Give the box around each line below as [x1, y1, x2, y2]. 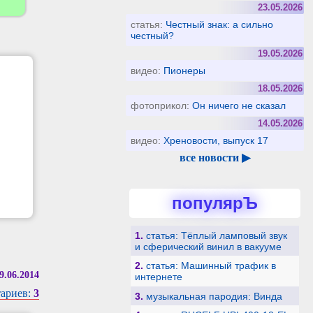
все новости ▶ [180, 152, 250, 163]
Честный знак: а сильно [166, 19, 274, 30]
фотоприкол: [131, 100, 193, 111]
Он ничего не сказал [192, 100, 286, 111]
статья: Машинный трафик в [145, 260, 276, 272]
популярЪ [172, 193, 258, 212]
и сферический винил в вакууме [134, 240, 282, 252]
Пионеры [163, 65, 206, 76]
